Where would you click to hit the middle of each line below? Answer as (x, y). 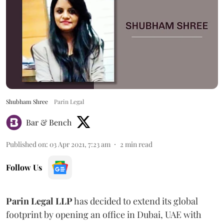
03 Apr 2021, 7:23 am (80, 144)
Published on (26, 144)
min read (139, 144)
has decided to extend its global (135, 201)
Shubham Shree (27, 101)
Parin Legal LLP (39, 201)
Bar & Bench (49, 122)
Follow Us (24, 167)
